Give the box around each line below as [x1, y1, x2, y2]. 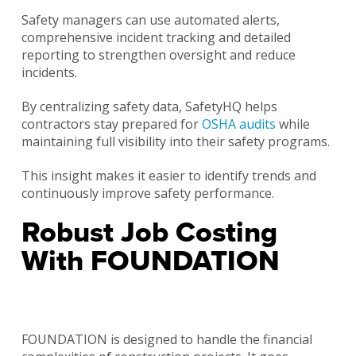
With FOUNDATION [21, 244, 280, 279]
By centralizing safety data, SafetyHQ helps [21, 98, 277, 116]
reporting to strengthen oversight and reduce [21, 46, 296, 64]
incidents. [21, 64, 77, 82]
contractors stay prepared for [21, 115, 202, 133]
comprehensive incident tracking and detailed [21, 29, 291, 47]
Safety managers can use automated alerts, [21, 11, 280, 29]
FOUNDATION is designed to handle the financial [21, 331, 312, 349]
